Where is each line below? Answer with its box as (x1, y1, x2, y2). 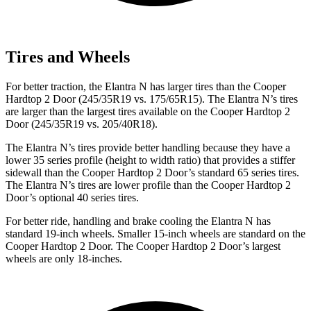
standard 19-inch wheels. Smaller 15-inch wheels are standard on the (6, 227, 305, 239)
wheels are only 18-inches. (6, 252, 122, 264)
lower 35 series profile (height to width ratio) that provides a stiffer (6, 153, 295, 166)
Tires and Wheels (6, 47, 130, 66)
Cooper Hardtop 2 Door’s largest (136, 239, 280, 252)
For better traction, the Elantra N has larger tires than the (6, 80, 253, 92)
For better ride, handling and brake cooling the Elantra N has (6, 215, 271, 227)
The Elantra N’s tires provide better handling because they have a (6, 141, 290, 153)
